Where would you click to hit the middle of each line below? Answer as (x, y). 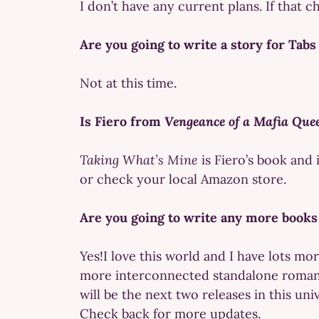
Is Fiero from (122, 121)
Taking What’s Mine (139, 159)
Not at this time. (128, 83)
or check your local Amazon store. (183, 179)
